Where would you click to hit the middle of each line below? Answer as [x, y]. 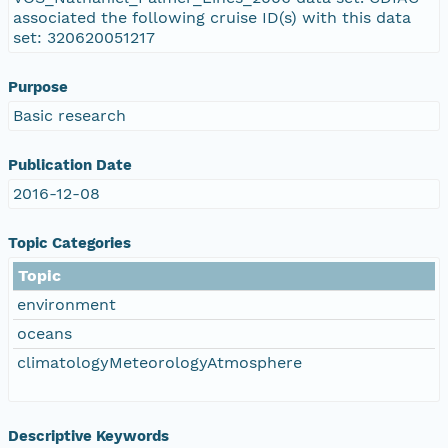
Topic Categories [69, 242]
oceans [44, 333]
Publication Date [70, 164]
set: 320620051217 [84, 37]
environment [66, 304]
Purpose [38, 86]
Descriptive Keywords [88, 435]
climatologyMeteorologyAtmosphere [159, 362]
